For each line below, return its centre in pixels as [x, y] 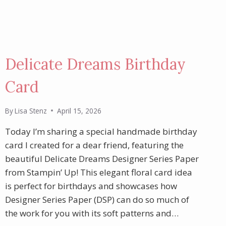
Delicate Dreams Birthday [95, 64]
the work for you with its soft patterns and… [92, 213]
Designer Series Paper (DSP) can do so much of [97, 199]
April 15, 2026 [79, 110]
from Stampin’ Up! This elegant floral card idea [98, 172]
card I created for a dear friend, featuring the [94, 145]
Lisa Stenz [31, 110]
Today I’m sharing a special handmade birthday [101, 131]
